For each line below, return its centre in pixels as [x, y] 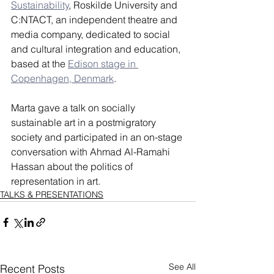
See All [182, 267]
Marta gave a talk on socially [74, 108]
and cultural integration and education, [97, 49]
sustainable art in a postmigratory [85, 122]
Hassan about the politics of [73, 166]
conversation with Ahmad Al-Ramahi [92, 152]
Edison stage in [103, 64]
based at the [39, 64]
